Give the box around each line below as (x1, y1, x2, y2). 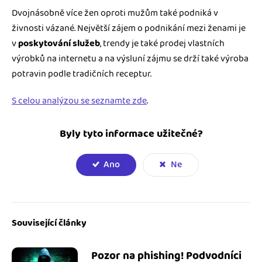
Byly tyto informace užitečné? (59, 126, 203, 143)
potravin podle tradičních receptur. (12, 67, 151, 82)
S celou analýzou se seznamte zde (12, 94, 147, 109)
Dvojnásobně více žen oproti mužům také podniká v (12, 6, 218, 21)
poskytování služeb (18, 36, 100, 51)
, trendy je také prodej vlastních (100, 36, 225, 51)
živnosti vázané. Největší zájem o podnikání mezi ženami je (12, 21, 246, 36)
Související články (12, 216, 87, 231)
